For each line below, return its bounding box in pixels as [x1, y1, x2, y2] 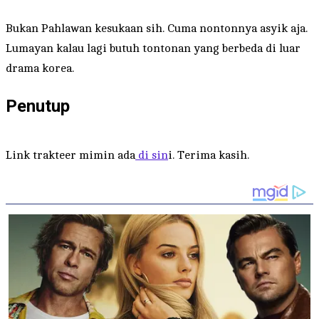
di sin [135, 148, 168, 162]
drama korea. [6, 61, 74, 75]
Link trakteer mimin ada [6, 148, 135, 162]
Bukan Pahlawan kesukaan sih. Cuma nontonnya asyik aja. [6, 21, 308, 35]
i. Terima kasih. [168, 148, 249, 162]
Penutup [6, 95, 70, 116]
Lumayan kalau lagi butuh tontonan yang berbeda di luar [6, 41, 300, 55]
